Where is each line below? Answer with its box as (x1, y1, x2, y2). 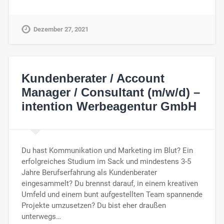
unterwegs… (21, 212, 61, 221)
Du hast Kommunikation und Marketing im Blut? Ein (21, 146, 193, 155)
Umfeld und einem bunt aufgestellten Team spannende (21, 190, 202, 199)
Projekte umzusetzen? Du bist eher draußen (21, 201, 166, 210)
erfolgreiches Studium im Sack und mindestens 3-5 (21, 157, 191, 166)
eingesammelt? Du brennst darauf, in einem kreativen (21, 179, 198, 188)
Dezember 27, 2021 (33, 25, 88, 33)
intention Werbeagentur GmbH (21, 99, 196, 113)
